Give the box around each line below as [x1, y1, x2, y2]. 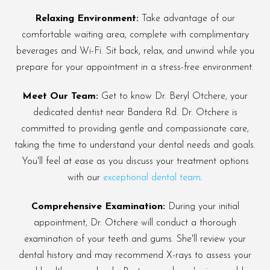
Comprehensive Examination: [31, 201, 165, 212]
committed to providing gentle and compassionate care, [21, 124, 249, 134]
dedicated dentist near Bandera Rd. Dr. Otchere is [33, 107, 237, 118]
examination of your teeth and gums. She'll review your [24, 234, 246, 244]
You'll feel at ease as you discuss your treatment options [21, 156, 249, 166]
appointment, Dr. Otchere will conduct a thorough [34, 218, 236, 228]
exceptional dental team [103, 172, 201, 183]
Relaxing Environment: [35, 13, 139, 24]
